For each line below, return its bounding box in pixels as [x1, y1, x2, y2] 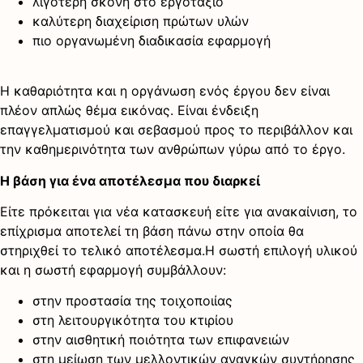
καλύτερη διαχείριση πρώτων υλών [32, 12, 249, 29]
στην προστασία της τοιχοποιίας [32, 293, 233, 310]
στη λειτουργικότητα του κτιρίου [32, 312, 233, 329]
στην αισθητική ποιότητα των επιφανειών [32, 331, 289, 348]
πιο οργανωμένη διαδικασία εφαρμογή [32, 32, 271, 49]
